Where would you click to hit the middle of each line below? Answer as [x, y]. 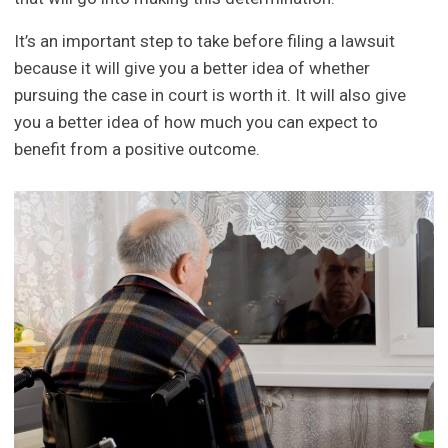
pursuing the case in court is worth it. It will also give [210, 95]
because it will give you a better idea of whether [192, 68]
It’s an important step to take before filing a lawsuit [205, 41]
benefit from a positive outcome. [137, 149]
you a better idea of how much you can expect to [196, 122]
